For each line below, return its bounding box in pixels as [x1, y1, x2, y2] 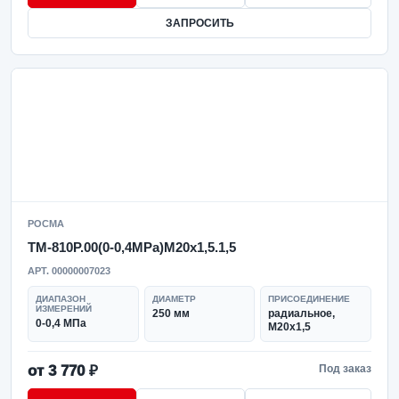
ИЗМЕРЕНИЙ [36, 304, 92, 313]
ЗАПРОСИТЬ [165, 17, 234, 29]
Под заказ [319, 362, 371, 375]
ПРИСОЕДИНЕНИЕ [268, 294, 351, 304]
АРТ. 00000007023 [28, 265, 110, 276]
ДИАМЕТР [151, 294, 196, 304]
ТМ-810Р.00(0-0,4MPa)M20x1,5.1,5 [28, 240, 236, 255]
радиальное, [268, 307, 336, 320]
